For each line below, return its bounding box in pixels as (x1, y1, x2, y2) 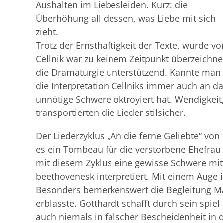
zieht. (36, 25, 58, 38)
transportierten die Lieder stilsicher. (36, 106, 186, 118)
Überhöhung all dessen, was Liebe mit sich (36, 12, 216, 24)
